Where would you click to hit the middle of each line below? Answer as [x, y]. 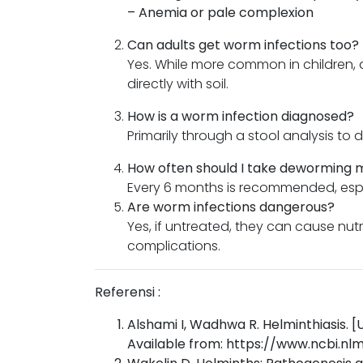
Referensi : [128, 293]
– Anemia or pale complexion [220, 13]
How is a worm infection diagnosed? [241, 117]
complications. [174, 246]
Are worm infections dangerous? [231, 207]
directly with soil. [178, 84]
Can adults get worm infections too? [243, 45]
